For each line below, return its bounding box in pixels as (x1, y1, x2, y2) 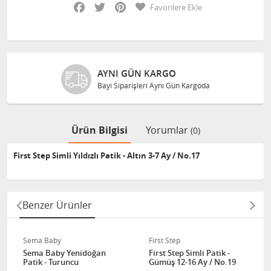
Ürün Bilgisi (71, 123, 128, 137)
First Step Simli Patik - (149, 247, 230, 258)
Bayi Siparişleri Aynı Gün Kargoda (97, 80, 210, 90)
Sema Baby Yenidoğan (23, 247, 106, 258)
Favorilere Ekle (150, 2, 202, 13)
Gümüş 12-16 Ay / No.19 (149, 256, 236, 267)
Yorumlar (145, 123, 191, 137)
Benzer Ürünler (22, 198, 92, 212)
